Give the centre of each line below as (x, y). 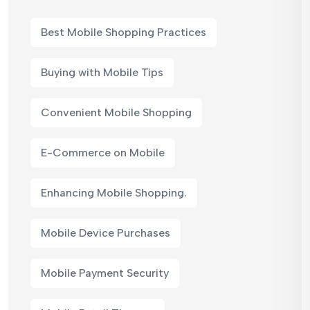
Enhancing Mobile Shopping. (114, 192)
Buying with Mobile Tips (102, 72)
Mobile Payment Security (105, 273)
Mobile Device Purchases (106, 232)
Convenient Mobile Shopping (116, 112)
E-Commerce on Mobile (103, 152)
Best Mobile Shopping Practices (124, 32)
